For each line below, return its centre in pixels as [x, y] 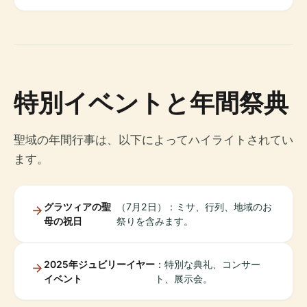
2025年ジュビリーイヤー [99, 265]
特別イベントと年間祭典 [151, 103]
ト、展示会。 [184, 279]
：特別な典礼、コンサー [208, 265]
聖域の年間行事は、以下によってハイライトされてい [153, 140]
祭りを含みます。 [155, 221]
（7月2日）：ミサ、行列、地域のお [194, 207]
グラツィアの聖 [77, 207]
